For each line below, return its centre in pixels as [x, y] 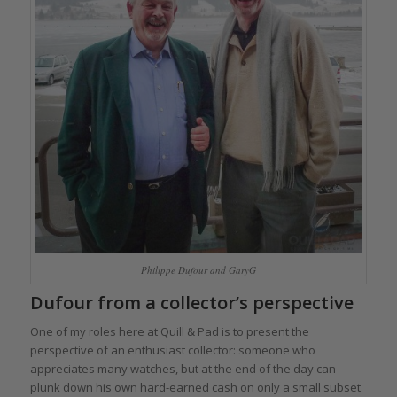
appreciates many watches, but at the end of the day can [183, 368]
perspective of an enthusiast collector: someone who [172, 350]
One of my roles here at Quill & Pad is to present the [169, 331]
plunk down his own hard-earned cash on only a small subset [195, 387]
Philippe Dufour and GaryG [198, 269]
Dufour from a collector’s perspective [191, 302]
